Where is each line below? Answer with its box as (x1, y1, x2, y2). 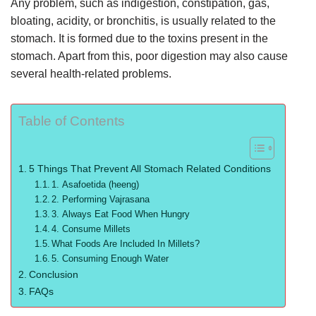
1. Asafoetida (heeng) (51, 179, 140, 190)
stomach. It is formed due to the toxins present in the (11, 32, 268, 45)
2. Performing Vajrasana (51, 194, 150, 205)
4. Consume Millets (51, 224, 131, 235)
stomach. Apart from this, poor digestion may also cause (11, 50, 288, 63)
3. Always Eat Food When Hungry (51, 209, 190, 220)
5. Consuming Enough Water (51, 253, 169, 265)
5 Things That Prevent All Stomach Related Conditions (28, 163, 271, 175)
